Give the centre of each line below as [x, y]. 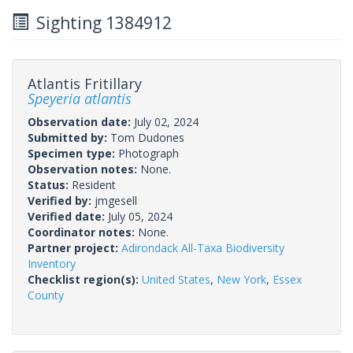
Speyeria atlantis [80, 98]
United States [176, 279]
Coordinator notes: [83, 232]
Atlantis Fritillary [85, 83]
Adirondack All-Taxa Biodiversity [203, 247]
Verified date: [68, 216]
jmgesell [116, 200]
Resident [94, 184]
